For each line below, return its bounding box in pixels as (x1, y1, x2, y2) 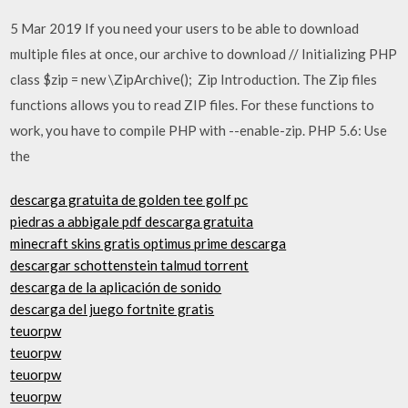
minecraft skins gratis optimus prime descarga (10, 235, 287, 251)
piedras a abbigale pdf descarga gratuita (10, 213, 254, 229)
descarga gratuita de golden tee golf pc (10, 191, 249, 208)
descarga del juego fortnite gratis (10, 301, 215, 317)
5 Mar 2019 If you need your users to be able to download (10, 19, 360, 36)
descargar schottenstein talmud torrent (10, 257, 250, 273)
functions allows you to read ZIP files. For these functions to (10, 96, 375, 113)
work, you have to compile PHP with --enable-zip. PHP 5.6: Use (10, 121, 388, 138)
